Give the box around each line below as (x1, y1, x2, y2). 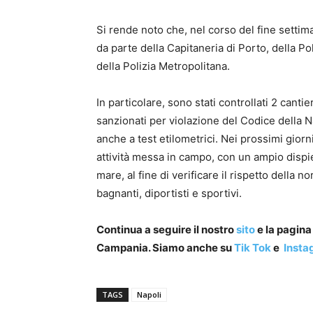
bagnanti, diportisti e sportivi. (96, 187, 242, 201)
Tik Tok (232, 241, 271, 255)
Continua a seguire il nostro (96, 223, 234, 237)
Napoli (137, 289, 161, 300)
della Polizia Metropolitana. (96, 59, 230, 73)
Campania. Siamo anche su (96, 241, 232, 255)
